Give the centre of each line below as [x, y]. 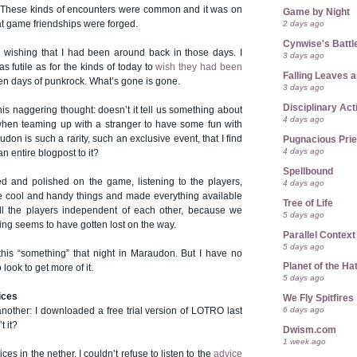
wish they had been [199, 67]
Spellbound [308, 171]
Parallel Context [319, 235]
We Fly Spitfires [318, 298]
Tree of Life [308, 203]
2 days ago [304, 24]
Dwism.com [310, 330]
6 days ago [304, 310]
